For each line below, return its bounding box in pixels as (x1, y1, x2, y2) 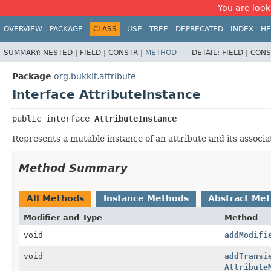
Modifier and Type (24, 212, 102, 222)
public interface (12, 113, 94, 123)
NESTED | (43, 48, 80, 57)
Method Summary (19, 161, 128, 174)
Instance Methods (103, 193, 189, 203)
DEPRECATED (175, 25, 223, 33)
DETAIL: (192, 48, 222, 57)
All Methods (27, 193, 84, 203)
